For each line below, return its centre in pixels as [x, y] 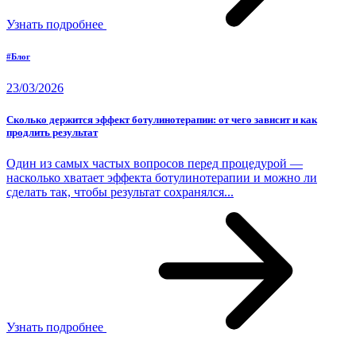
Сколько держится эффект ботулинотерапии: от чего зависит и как [162, 119]
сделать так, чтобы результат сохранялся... [120, 192]
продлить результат [52, 132]
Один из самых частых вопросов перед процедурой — [155, 163]
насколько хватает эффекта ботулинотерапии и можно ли [162, 177]
